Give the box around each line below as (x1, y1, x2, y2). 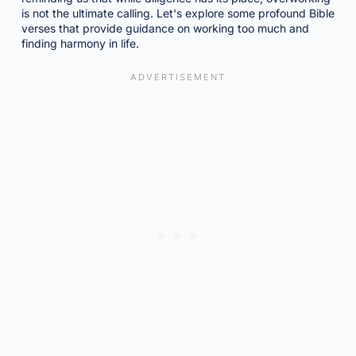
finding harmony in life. (21, 37, 139, 50)
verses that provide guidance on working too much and (21, 21, 309, 35)
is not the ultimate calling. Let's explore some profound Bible (21, 6, 335, 20)
